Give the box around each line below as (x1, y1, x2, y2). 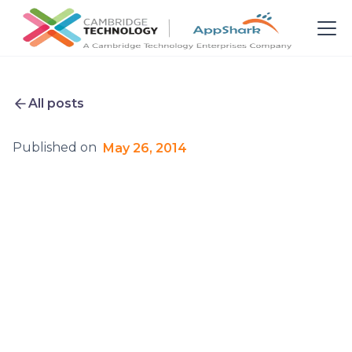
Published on (13, 140, 97, 155)
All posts (28, 96, 84, 111)
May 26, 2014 (103, 141, 187, 156)
